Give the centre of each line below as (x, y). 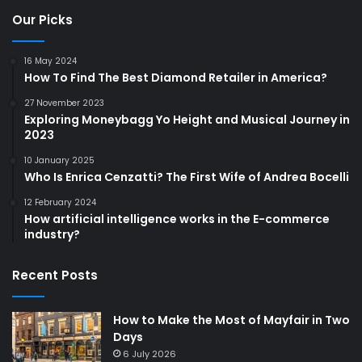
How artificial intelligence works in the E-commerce (177, 219)
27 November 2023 (64, 103)
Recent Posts (55, 275)
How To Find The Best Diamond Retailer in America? (176, 77)
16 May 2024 (51, 61)
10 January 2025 (59, 160)
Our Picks (42, 19)
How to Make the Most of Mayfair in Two (232, 320)
